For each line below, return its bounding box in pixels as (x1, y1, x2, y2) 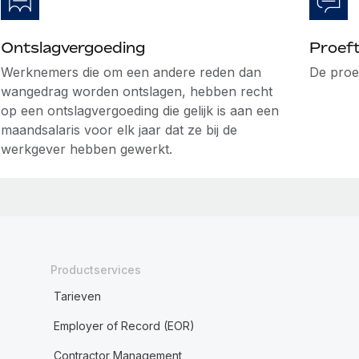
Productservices (50, 263, 141, 276)
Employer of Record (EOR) (53, 319, 195, 333)
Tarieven (53, 289, 101, 303)
